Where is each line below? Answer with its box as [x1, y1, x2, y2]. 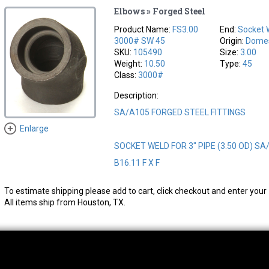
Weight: [114, 58, 145, 68]
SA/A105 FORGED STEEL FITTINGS [114, 107, 246, 117]
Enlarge [19, 123, 49, 133]
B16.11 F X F [114, 157, 160, 168]
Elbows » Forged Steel [114, 5, 206, 17]
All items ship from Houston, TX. [4, 197, 125, 207]
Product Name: [114, 24, 173, 34]
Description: [114, 90, 159, 100]
